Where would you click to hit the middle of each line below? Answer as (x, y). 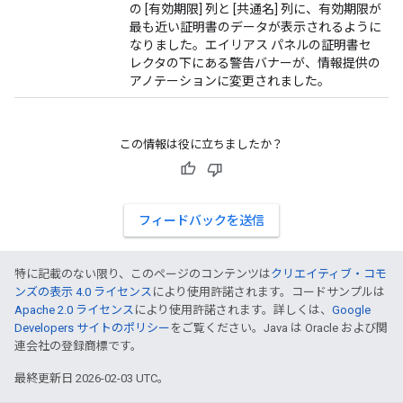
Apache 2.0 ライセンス (74, 310)
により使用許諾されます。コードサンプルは (269, 292)
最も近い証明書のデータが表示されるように (255, 27)
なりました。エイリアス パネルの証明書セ (251, 45)
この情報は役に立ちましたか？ (201, 144)
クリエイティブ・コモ (329, 274)
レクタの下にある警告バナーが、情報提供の (255, 63)
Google (351, 310)
